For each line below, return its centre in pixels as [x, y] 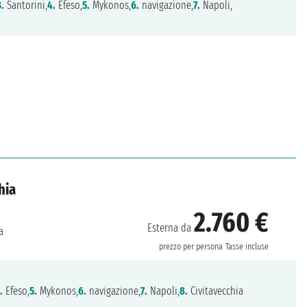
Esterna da [171, 228]
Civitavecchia [216, 291]
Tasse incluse [247, 247]
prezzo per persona [191, 247]
